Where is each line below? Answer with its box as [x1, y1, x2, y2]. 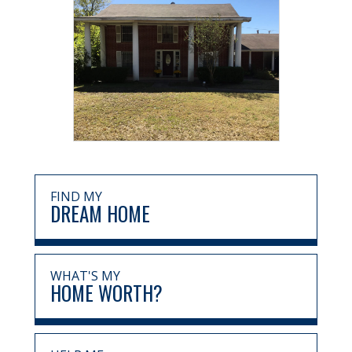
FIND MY [50, 188, 102, 206]
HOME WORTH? [50, 278, 163, 308]
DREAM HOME [50, 199, 150, 229]
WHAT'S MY [50, 267, 120, 285]
